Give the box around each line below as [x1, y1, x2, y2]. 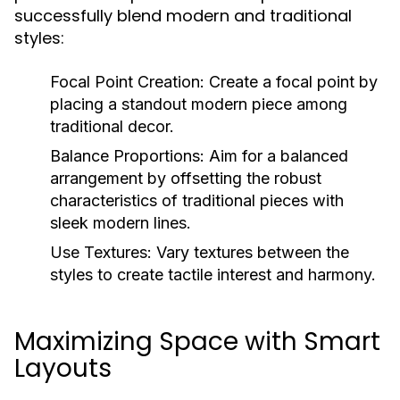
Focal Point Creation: [50, 72, 204, 92]
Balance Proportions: [50, 146, 204, 166]
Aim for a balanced [204, 146, 348, 166]
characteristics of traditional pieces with [50, 191, 344, 211]
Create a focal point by [204, 72, 378, 92]
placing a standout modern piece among [50, 95, 347, 114]
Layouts [14, 351, 112, 387]
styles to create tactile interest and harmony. [50, 265, 376, 285]
